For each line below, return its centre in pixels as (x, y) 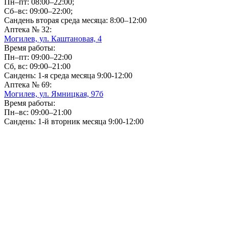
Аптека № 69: (28, 84)
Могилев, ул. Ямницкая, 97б (54, 94)
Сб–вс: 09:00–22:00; (38, 11)
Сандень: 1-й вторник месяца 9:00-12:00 (74, 121)
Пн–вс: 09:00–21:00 (38, 112)
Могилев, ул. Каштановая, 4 (53, 38)
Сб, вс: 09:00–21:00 (37, 66)
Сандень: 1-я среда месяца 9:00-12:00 (68, 75)
